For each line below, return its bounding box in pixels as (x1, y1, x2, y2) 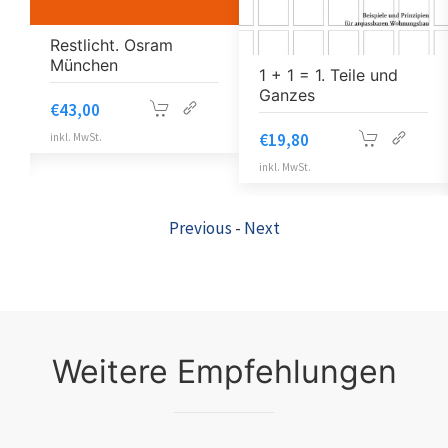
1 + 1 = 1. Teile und (259, 64, 398, 85)
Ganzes (259, 84, 315, 105)
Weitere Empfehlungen (51, 351, 397, 391)
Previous (168, 216, 232, 239)
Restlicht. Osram (50, 34, 173, 55)
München (50, 54, 118, 75)
